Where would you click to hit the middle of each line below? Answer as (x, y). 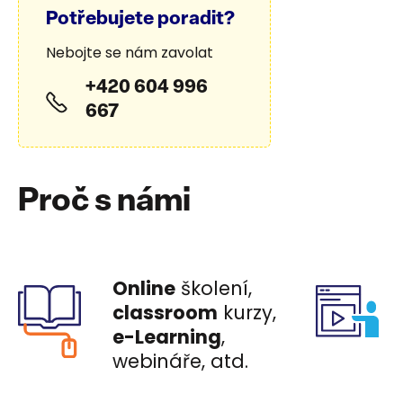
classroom (165, 313)
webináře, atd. (180, 361)
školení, (214, 288)
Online (144, 288)
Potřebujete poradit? (140, 19)
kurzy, (247, 313)
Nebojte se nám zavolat (130, 53)
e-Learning (167, 337)
